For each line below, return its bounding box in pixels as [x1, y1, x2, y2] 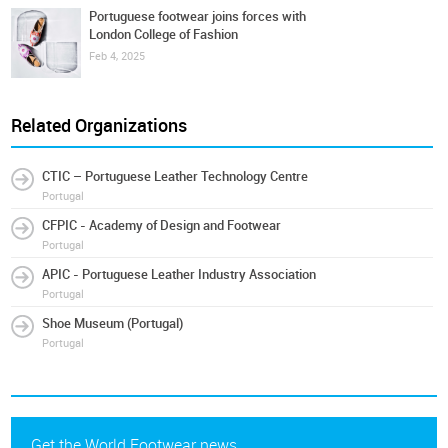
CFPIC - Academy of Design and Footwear [42, 218, 282, 233]
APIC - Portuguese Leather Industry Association [42, 267, 317, 282]
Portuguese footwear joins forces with [89, 9, 307, 24]
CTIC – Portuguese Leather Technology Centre [42, 169, 309, 184]
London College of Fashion [89, 27, 239, 42]
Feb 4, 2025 [89, 50, 146, 63]
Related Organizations [11, 115, 188, 137]
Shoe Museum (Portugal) [42, 316, 184, 331]
